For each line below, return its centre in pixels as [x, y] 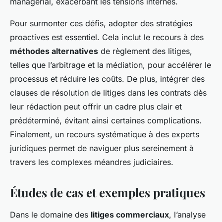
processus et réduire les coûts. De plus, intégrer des [107, 79]
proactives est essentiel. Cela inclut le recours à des [107, 37]
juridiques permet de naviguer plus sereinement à [102, 148]
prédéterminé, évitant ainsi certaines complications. [106, 121]
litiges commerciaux [130, 215]
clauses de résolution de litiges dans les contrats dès [108, 93]
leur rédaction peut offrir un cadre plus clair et [96, 107]
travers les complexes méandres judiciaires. [92, 162]
